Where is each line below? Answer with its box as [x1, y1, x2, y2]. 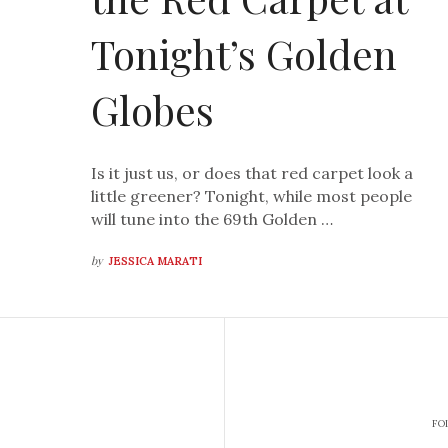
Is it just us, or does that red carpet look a [91, 163, 414, 184]
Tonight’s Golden [91, 27, 398, 81]
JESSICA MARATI [109, 254, 203, 269]
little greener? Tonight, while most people [91, 186, 413, 207]
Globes [91, 83, 215, 137]
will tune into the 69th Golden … [91, 209, 334, 230]
